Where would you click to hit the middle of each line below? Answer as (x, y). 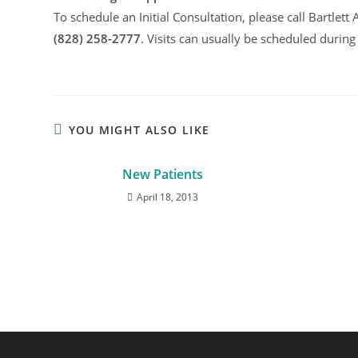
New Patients (162, 174)
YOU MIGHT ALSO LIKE (139, 130)
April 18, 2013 (167, 197)
